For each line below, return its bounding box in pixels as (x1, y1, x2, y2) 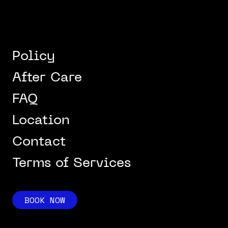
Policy (12, 50, 55, 63)
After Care (12, 72, 82, 84)
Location (12, 115, 70, 127)
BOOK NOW (24, 194, 65, 206)
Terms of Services (12, 157, 131, 170)
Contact (12, 136, 66, 149)
